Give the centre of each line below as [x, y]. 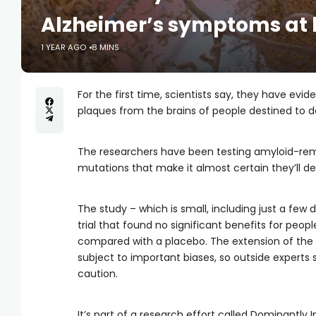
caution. [98, 274]
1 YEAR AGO [63, 47]
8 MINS [105, 47]
